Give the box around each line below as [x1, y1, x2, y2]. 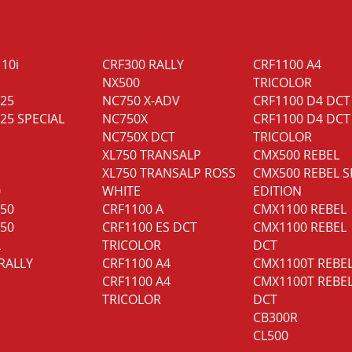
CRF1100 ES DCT [102, 218, 197, 236]
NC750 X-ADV [102, 91, 180, 109]
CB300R [253, 308, 298, 326]
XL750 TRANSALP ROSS [102, 163, 236, 181]
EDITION [253, 181, 302, 200]
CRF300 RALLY [102, 55, 184, 73]
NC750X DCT [102, 127, 175, 145]
